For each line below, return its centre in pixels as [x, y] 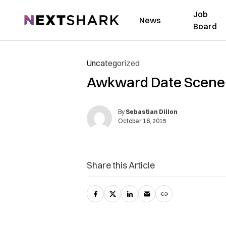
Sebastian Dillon [152, 112]
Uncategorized [113, 63]
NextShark [43, 19]
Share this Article [121, 165]
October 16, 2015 [142, 121]
